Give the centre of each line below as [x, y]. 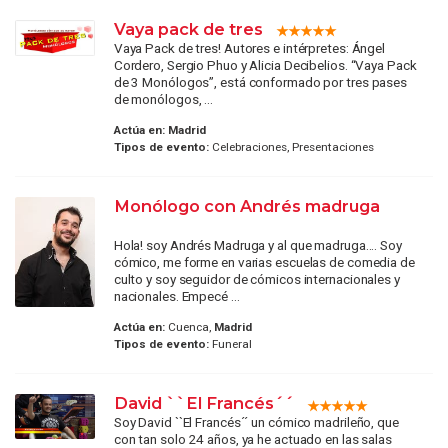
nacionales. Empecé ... [176, 295]
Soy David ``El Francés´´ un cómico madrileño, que [256, 422]
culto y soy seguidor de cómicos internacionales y [256, 278]
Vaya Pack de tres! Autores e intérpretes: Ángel [249, 47]
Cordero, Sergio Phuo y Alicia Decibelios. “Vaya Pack [265, 64]
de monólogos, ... [163, 98]
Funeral [230, 344]
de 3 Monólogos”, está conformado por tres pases [260, 81]
